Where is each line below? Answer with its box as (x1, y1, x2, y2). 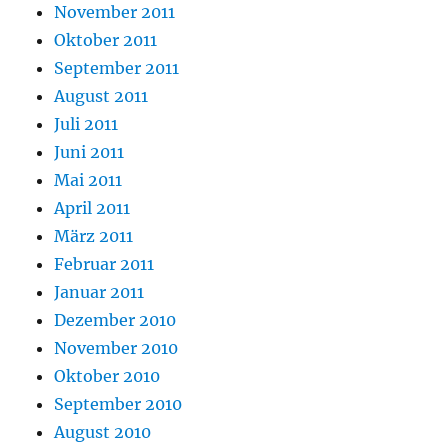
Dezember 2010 (54, 310, 177, 331)
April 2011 (54, 198, 131, 219)
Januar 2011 (54, 282, 145, 303)
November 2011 (54, 2, 176, 23)
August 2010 (54, 422, 152, 443)
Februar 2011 (54, 254, 155, 275)
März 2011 (54, 226, 134, 247)
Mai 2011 (54, 170, 123, 191)
